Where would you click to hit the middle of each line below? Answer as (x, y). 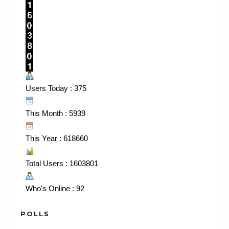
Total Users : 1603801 (62, 163)
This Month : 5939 (55, 113)
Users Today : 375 (56, 88)
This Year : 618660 (57, 138)
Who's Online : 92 (55, 188)
